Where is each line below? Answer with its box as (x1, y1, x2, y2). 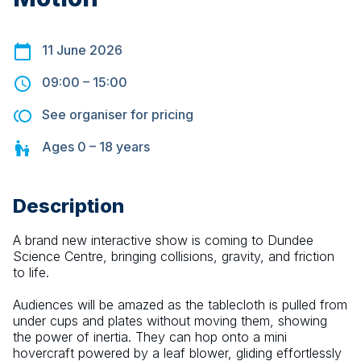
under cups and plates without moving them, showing (13, 313, 327, 330)
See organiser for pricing (42, 106, 193, 123)
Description (13, 194, 124, 218)
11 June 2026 (42, 42, 122, 59)
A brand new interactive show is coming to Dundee (13, 232, 313, 249)
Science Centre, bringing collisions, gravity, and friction (13, 248, 334, 265)
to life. (13, 264, 49, 281)
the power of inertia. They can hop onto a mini (13, 329, 287, 346)
